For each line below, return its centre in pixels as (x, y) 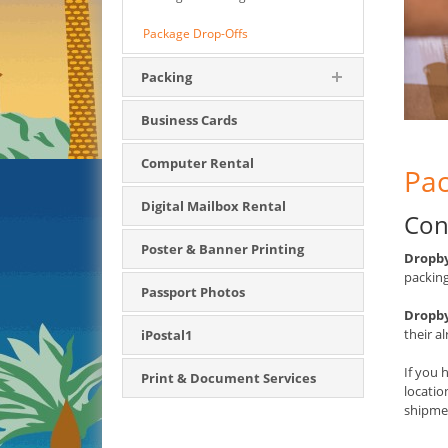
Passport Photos (193, 292)
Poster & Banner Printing (222, 249)
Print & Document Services (228, 378)
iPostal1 (166, 335)
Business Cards (189, 120)
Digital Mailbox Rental (213, 206)
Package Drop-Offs (195, 33)
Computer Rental (197, 163)
